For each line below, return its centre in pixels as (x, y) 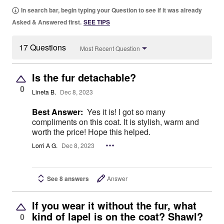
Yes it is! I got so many (126, 112)
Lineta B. (44, 92)
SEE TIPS (97, 22)
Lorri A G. (45, 145)
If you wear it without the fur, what (114, 205)
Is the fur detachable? (84, 77)
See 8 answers (68, 178)
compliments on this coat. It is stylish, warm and (115, 122)
